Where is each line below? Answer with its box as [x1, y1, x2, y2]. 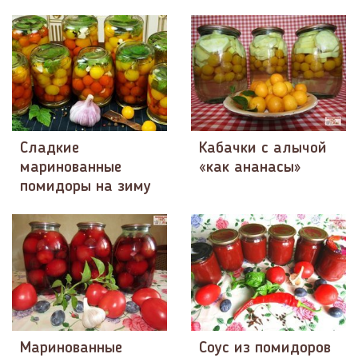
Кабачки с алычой [199, 141, 327, 157]
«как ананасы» [199, 160, 301, 177]
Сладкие [20, 141, 79, 157]
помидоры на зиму [20, 179, 151, 196]
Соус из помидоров [199, 340, 331, 356]
